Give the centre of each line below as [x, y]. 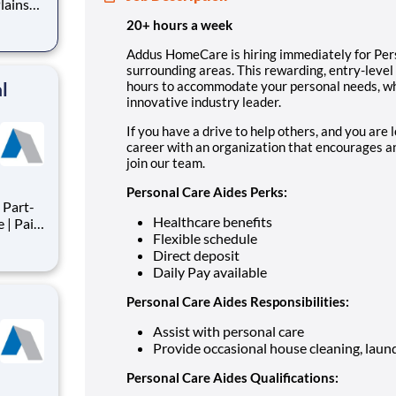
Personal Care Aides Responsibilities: [238, 301]
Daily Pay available [210, 271]
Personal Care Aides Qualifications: [232, 377]
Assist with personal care [228, 331]
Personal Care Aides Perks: [207, 191]
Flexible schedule [205, 238]
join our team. [166, 162]
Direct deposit [196, 255]
